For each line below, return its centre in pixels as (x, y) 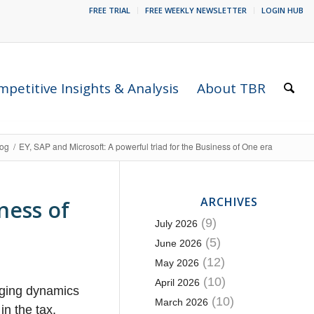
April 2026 (177, 282)
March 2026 (181, 302)
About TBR (232, 88)
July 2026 (176, 224)
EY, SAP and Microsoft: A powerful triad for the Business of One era (146, 146)
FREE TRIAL (110, 10)
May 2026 (177, 263)
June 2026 (178, 243)
